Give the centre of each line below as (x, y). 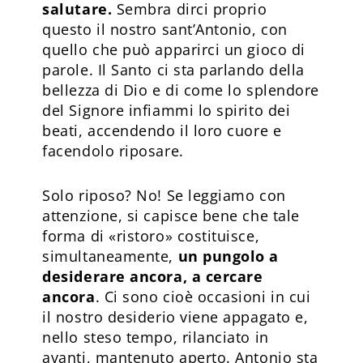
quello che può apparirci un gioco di (174, 49)
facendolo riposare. (113, 150)
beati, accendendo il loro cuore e (162, 130)
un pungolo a (228, 256)
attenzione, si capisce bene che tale (171, 215)
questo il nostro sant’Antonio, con (165, 29)
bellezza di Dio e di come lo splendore (181, 90)
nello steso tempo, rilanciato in (156, 337)
